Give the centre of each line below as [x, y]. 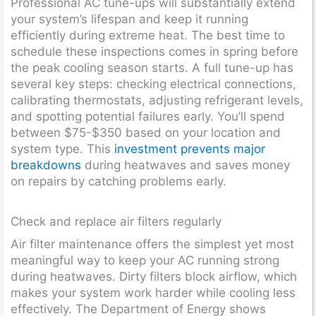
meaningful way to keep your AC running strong [145, 260]
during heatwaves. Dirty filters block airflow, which [154, 276]
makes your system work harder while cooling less [153, 292]
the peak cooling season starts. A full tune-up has [152, 68]
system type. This [62, 149]
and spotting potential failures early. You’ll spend [148, 116]
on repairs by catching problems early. [119, 181]
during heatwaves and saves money [186, 165]
